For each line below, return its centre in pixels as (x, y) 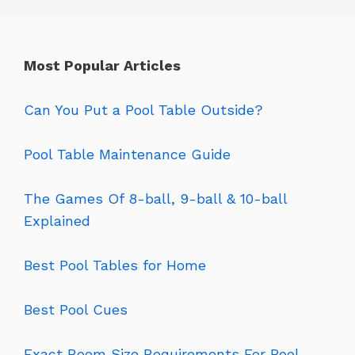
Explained (57, 220)
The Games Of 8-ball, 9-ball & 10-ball (155, 198)
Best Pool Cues (76, 309)
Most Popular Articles (102, 65)
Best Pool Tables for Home (115, 265)
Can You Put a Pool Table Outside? (143, 109)
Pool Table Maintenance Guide (127, 154)
